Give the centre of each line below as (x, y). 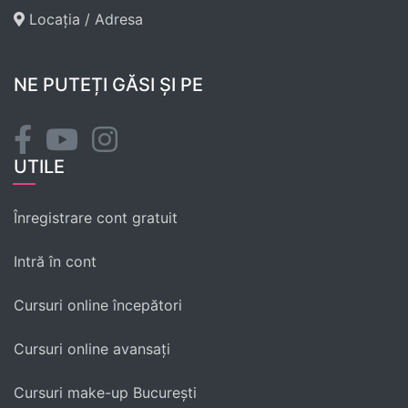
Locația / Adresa (84, 19)
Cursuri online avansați (92, 348)
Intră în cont (55, 261)
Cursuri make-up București (105, 392)
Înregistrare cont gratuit (96, 217)
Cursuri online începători (98, 305)
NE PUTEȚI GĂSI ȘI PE (108, 84)
